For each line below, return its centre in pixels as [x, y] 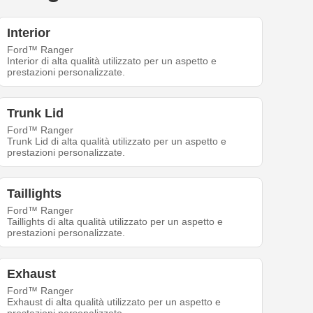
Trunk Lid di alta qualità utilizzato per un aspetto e [117, 141]
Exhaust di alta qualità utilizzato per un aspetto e [114, 302]
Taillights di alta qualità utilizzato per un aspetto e [115, 222]
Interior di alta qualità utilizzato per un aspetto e [112, 61]
